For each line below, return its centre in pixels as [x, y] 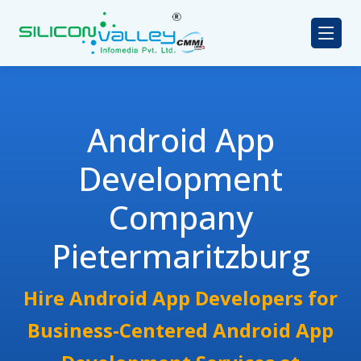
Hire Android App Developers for [180, 298]
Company [180, 218]
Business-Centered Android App [180, 330]
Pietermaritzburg [180, 256]
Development [180, 179]
